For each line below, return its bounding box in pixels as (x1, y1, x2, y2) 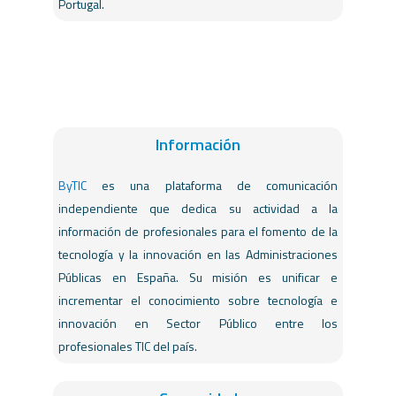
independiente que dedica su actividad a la (58, 199, 338, 218)
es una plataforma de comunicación (87, 176, 338, 195)
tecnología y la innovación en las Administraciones (58, 245, 338, 264)
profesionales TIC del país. (58, 337, 197, 356)
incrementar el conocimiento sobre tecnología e (58, 291, 338, 310)
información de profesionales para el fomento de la (58, 222, 338, 241)
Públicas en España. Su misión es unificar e (58, 268, 338, 287)
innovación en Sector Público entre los (58, 314, 338, 333)
